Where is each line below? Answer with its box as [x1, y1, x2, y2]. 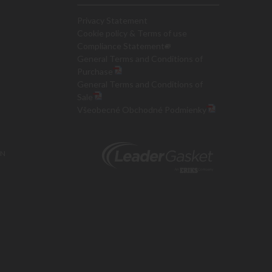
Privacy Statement [77, 15, 148, 25]
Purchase [77, 66, 113, 76]
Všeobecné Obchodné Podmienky [77, 104, 206, 115]
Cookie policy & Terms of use [77, 28, 187, 38]
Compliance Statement [77, 41, 165, 51]
